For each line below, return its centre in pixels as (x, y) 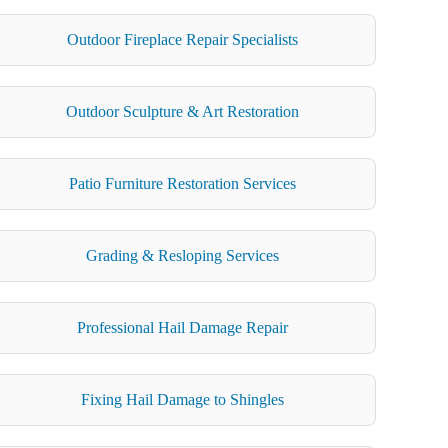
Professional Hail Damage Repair (183, 327)
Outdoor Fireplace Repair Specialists (183, 39)
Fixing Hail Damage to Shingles (183, 399)
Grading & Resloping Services (183, 255)
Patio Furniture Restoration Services (183, 183)
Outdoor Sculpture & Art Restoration (183, 111)
